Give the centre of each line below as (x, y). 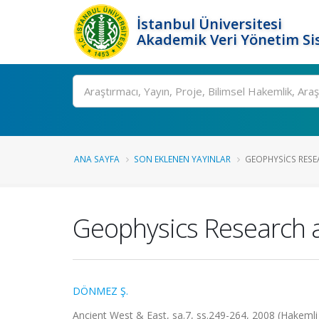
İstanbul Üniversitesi (209, 24)
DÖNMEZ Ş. (100, 291)
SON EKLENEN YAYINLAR (182, 159)
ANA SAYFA (97, 159)
